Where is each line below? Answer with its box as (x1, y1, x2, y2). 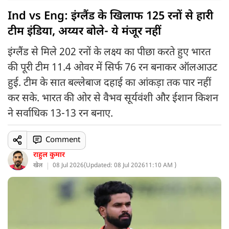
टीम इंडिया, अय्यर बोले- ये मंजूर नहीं (8, 25, 161, 39)
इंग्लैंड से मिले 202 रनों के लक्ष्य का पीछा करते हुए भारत (8, 46, 211, 59)
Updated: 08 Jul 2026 (86, 162, 145, 170)
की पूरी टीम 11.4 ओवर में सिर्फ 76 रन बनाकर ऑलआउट (8, 61, 217, 75)
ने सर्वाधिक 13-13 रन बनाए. (8, 107, 113, 121)
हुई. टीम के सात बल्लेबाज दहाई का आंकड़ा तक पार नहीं (8, 77, 211, 90)
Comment (45, 135, 80, 145)
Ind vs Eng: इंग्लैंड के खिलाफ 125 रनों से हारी (8, 9, 213, 24)
